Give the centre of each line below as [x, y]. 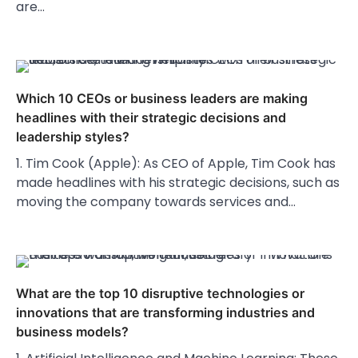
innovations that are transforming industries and [165, 313]
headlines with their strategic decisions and [151, 118]
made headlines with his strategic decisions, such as [178, 183]
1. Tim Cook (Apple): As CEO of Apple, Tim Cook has [176, 164]
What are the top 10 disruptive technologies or [160, 294]
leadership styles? [73, 137]
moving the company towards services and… [156, 202]
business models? [72, 332]
